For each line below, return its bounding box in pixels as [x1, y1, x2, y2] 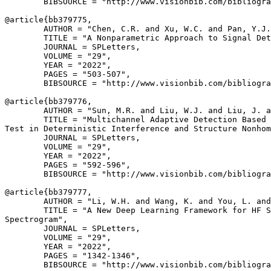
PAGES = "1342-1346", [5, 251, 140, 260]
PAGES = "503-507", [5, 70, 131, 79]
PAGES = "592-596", [5, 160, 131, 169]
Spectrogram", [5, 215, 68, 224]
